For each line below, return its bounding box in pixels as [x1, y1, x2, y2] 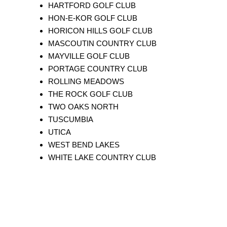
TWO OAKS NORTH [48, 102, 119, 111]
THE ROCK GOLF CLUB [48, 90, 133, 99]
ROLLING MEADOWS [48, 77, 124, 86]
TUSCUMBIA [48, 115, 93, 124]
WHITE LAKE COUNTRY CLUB [48, 153, 156, 162]
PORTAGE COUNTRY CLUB [48, 64, 147, 73]
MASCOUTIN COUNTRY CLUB [48, 39, 157, 48]
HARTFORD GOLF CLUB [48, 1, 136, 10]
